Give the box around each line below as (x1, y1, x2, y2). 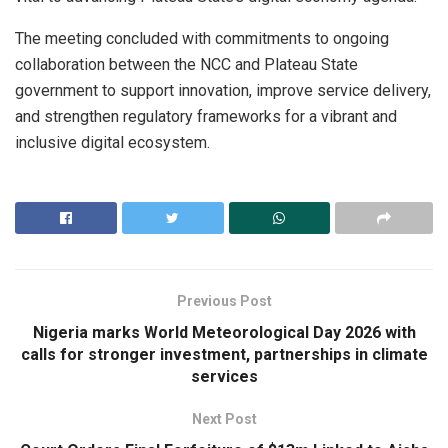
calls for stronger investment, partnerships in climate (20, 344, 428, 364)
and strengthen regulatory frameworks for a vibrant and (15, 106, 397, 126)
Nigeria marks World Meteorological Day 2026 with (32, 322, 416, 342)
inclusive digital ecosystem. (15, 132, 210, 152)
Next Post (191, 410, 257, 427)
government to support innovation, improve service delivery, (15, 80, 431, 100)
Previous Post (176, 292, 272, 309)
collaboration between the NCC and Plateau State (15, 54, 358, 74)
